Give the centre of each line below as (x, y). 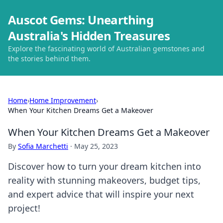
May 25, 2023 (96, 146)
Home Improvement (63, 100)
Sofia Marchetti (43, 146)
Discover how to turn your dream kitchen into (105, 166)
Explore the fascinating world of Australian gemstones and (106, 49)
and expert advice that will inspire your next (101, 194)
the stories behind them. (49, 58)
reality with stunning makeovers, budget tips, (104, 180)
